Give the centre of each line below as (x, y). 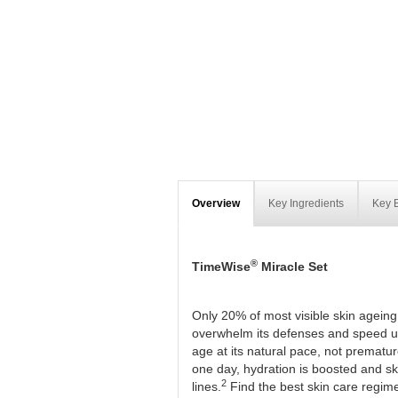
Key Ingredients (306, 203)
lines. (206, 386)
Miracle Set (292, 267)
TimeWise (221, 267)
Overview (215, 203)
